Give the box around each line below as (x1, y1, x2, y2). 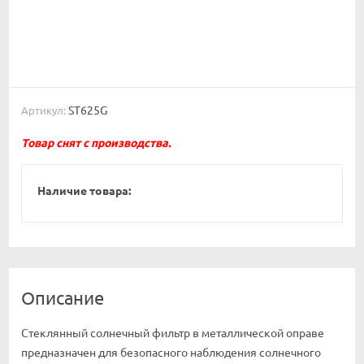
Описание (21, 286, 104, 308)
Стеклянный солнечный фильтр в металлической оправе (21, 324, 324, 340)
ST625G (68, 102, 107, 117)
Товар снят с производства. (21, 134, 171, 149)
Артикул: (21, 102, 66, 117)
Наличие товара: (37, 182, 131, 197)
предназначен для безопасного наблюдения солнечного (21, 344, 321, 359)
